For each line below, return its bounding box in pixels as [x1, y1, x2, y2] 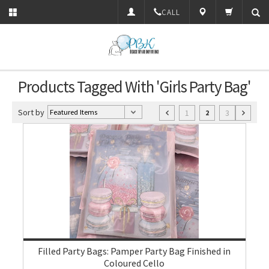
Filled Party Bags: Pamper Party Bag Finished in [38, 245, 231, 257]
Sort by [18, 107, 44, 118]
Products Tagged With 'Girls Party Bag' [18, 76, 251, 97]
